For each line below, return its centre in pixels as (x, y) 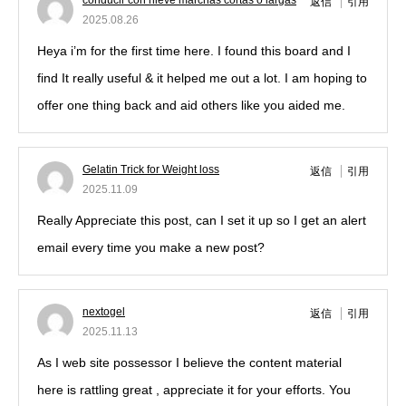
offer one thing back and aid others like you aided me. (191, 105)
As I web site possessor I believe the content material (189, 362)
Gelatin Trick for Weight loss (151, 169)
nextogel (104, 312)
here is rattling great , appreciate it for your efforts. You (194, 390)
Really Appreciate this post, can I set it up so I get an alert (202, 220)
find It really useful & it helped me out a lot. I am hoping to (202, 78)
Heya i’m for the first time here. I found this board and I (194, 51)
